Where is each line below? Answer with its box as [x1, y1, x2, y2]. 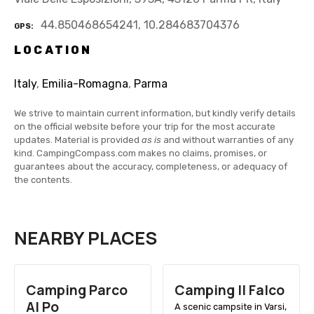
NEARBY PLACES [14, 226, 157, 251]
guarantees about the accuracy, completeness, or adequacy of [14, 161, 287, 172]
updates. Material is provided [14, 135, 142, 146]
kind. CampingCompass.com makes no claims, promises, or [14, 148, 267, 159]
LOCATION [14, 43, 93, 57]
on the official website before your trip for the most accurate [14, 121, 275, 132]
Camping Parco [25, 281, 128, 300]
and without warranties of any [161, 135, 294, 146]
